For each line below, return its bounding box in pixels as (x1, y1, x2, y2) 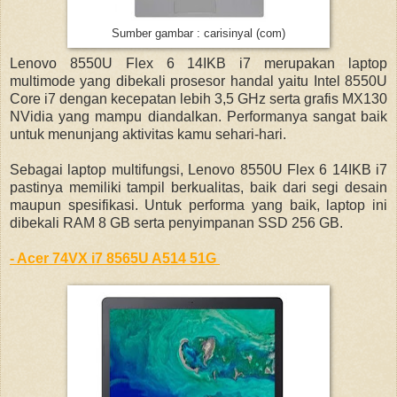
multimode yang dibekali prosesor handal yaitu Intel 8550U (10, 74, 387, 90)
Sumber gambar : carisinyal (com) (112, 27, 285, 41)
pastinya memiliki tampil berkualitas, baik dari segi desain (10, 180, 387, 196)
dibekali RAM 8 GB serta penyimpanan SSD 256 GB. (10, 215, 346, 231)
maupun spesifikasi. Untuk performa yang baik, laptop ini (10, 198, 387, 214)
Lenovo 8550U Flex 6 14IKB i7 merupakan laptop (10, 56, 387, 72)
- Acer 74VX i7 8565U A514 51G (10, 251, 220, 267)
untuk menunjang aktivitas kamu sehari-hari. (10, 127, 286, 143)
